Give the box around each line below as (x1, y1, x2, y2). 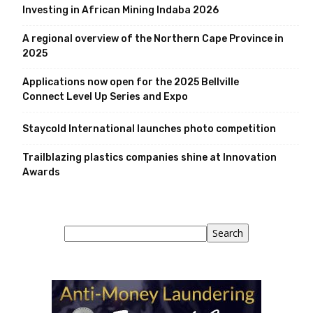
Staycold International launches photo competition (22, 123, 276, 136)
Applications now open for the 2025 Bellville (22, 76, 239, 89)
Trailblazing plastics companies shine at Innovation (22, 152, 277, 164)
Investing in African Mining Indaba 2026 (22, 4, 219, 17)
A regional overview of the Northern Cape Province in (22, 33, 284, 45)
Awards (22, 166, 60, 179)
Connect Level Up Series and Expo (22, 91, 188, 103)
